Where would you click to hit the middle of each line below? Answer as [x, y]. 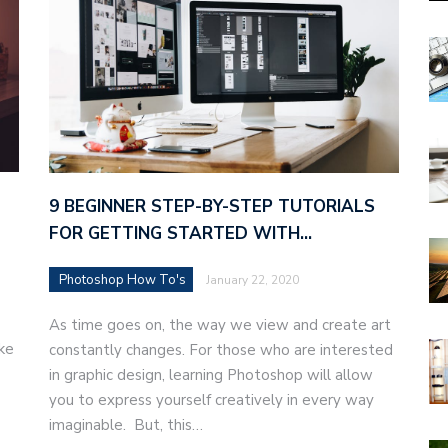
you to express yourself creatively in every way [211, 400]
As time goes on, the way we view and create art [220, 325]
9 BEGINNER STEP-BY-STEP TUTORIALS [212, 207]
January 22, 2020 [252, 280]
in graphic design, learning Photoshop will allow [211, 375]
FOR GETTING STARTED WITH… [180, 234]
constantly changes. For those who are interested [221, 350]
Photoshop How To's [122, 280]
